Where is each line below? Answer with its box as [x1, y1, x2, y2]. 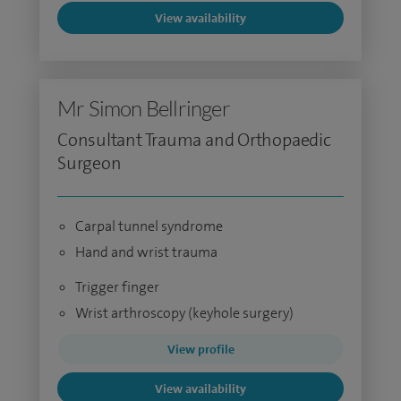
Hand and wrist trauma [75, 243, 218, 261]
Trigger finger [75, 277, 159, 296]
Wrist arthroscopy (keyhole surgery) [75, 303, 294, 322]
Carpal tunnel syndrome [75, 217, 223, 235]
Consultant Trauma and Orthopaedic [57, 128, 331, 151]
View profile [166, 341, 235, 357]
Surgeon [57, 151, 122, 175]
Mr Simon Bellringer [57, 95, 230, 122]
